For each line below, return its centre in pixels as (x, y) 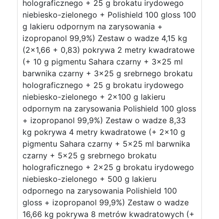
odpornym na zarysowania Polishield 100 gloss (109, 109)
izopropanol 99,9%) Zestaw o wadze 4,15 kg (105, 38)
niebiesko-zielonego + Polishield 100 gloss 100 (109, 15)
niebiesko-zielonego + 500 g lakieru (89, 179)
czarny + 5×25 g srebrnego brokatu (89, 155)
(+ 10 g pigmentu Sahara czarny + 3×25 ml (103, 62)
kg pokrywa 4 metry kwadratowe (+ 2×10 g (104, 132)
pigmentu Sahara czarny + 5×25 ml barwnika (106, 144)
